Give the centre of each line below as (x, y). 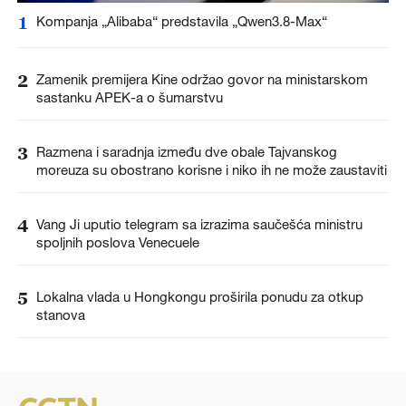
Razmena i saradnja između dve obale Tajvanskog (186, 152)
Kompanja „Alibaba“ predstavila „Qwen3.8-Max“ (181, 20)
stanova (60, 315)
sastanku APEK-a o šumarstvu (129, 97)
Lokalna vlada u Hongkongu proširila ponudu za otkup (199, 297)
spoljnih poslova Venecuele (117, 242)
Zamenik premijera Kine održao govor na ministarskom (202, 78)
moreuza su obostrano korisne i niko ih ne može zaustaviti (211, 170)
